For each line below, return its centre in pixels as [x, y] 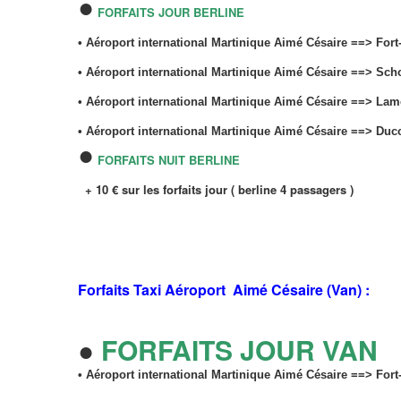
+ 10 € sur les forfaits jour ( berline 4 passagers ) [219, 189]
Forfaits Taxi [121, 289]
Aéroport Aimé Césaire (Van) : [267, 289]
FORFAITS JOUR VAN [239, 349]
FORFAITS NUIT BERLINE [169, 159]
